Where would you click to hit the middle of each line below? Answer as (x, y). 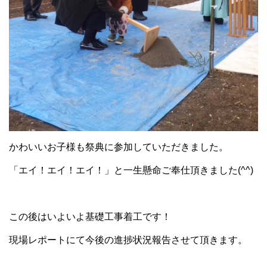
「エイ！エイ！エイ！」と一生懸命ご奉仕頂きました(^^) (131, 170)
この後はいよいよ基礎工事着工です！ (90, 216)
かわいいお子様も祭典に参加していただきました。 (119, 147)
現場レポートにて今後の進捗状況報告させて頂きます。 (128, 240)
